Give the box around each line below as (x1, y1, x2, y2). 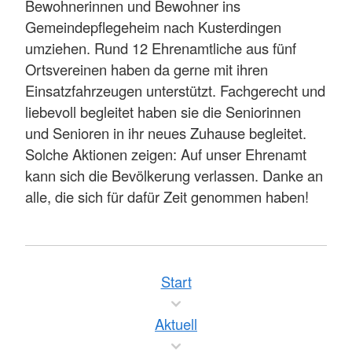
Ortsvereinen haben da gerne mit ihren (25, 58, 268, 79)
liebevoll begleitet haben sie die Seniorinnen (25, 101, 301, 122)
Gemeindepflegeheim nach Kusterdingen (25, 16, 281, 37)
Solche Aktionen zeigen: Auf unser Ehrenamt (25, 143, 306, 164)
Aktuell (155, 313, 197, 334)
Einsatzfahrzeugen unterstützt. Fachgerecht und (25, 79, 325, 101)
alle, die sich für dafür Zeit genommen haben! (25, 185, 309, 207)
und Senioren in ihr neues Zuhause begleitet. (25, 122, 306, 143)
